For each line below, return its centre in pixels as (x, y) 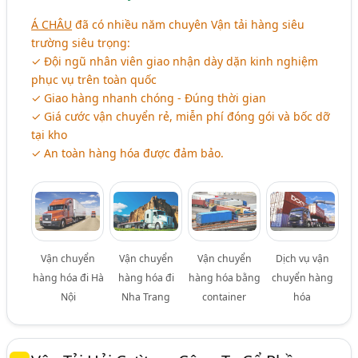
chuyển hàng (302, 277)
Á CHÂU (52, 24)
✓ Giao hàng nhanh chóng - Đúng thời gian (149, 97)
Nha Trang (146, 296)
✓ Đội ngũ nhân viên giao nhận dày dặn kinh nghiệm (175, 61)
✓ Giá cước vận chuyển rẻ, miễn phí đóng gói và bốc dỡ (181, 116)
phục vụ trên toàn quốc (94, 79)
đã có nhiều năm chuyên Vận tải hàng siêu (189, 24)
